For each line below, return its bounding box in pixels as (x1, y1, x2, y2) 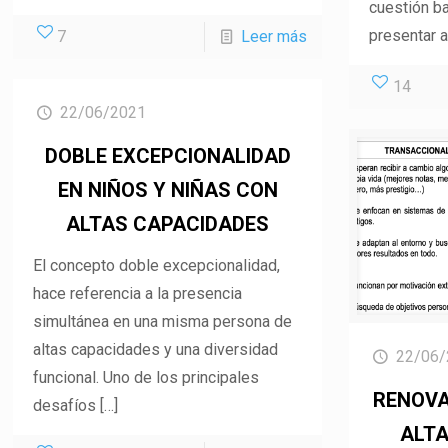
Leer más (241, 26, 308, 46)
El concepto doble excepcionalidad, (33, 255, 281, 275)
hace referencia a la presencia (33, 283, 243, 303)
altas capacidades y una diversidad (33, 339, 279, 359)
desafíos (33, 395, 97, 415)
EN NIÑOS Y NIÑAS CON (57, 177, 278, 202)
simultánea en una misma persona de (33, 311, 293, 331)
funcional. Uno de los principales (33, 367, 260, 387)
